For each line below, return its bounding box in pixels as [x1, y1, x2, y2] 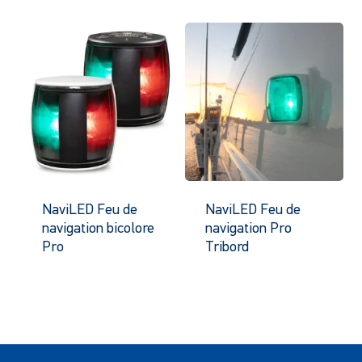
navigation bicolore [41, 221, 154, 238]
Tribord [204, 240, 249, 256]
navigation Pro [204, 221, 292, 238]
